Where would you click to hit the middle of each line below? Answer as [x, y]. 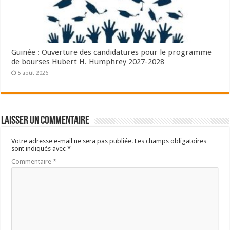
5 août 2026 [33, 73]
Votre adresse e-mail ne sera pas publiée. [72, 141]
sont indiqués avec [40, 149]
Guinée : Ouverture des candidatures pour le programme [112, 53]
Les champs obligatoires [171, 141]
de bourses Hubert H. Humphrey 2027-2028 [88, 62]
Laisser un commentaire [45, 121]
